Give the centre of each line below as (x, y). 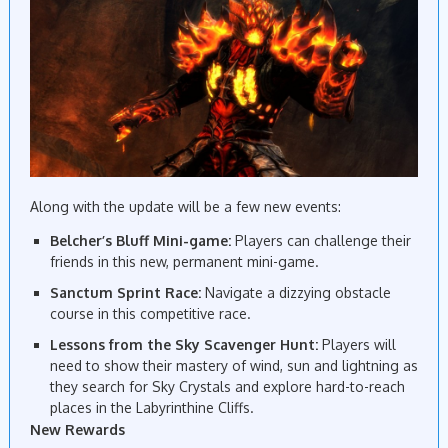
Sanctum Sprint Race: (127, 293)
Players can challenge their (321, 241)
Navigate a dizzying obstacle (298, 293)
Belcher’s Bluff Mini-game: (140, 241)
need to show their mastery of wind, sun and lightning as (234, 366)
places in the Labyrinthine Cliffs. (152, 408)
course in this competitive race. (150, 314)
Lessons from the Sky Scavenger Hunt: (186, 345)
